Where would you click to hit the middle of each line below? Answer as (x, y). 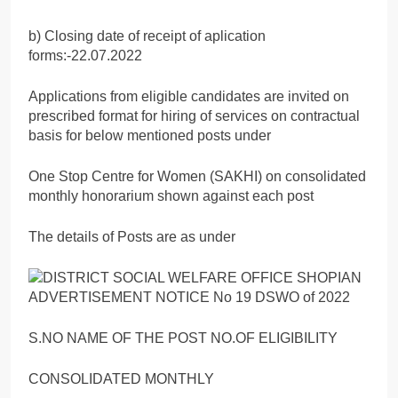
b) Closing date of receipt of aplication (147, 36)
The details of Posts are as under (132, 236)
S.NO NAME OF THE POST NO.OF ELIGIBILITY (183, 338)
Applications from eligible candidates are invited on (189, 96)
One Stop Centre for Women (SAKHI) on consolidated (197, 176)
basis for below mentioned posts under (150, 135)
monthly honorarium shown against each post (171, 195)
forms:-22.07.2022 (85, 55)
